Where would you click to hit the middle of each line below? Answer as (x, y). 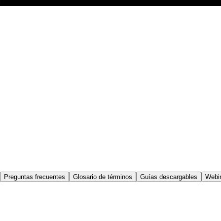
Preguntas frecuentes (35, 177)
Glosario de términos (103, 177)
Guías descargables (169, 177)
